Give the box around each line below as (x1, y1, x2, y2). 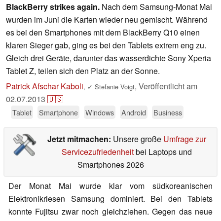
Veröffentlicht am (139, 80, 197, 92)
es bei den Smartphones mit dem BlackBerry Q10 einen (6, 27, 200, 38)
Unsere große (112, 133, 163, 145)
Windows (85, 107, 114, 118)
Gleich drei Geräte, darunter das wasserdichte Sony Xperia (6, 52, 211, 64)
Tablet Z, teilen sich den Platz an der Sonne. (6, 65, 160, 77)
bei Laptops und (133, 146, 192, 158)
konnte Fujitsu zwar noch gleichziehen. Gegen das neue (8, 206, 213, 218)
